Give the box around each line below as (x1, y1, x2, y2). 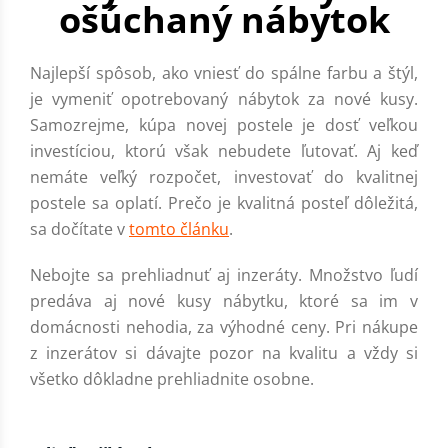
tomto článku (129, 218, 229, 241)
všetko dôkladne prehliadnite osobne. (30, 368, 314, 391)
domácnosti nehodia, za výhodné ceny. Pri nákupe (30, 316, 418, 339)
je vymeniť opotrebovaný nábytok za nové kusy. (30, 88, 418, 111)
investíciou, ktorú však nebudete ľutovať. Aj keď (30, 140, 418, 163)
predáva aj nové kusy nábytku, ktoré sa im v (30, 290, 418, 313)
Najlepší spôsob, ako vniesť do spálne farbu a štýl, (30, 62, 418, 85)
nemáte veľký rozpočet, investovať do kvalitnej (30, 166, 418, 189)
